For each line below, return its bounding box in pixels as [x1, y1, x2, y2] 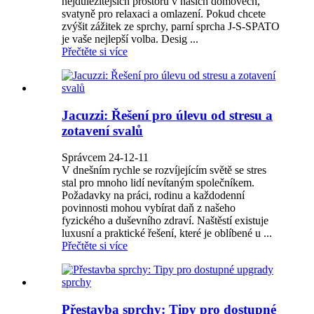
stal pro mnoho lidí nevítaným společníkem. [62, 177, 254, 189]
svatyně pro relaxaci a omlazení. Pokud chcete [62, 7, 266, 20]
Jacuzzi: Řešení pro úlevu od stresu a [62, 107, 273, 123]
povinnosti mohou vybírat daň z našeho [62, 202, 235, 214]
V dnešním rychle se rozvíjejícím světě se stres [62, 164, 266, 177]
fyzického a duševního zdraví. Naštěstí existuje [62, 214, 268, 227]
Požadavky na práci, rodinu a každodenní [62, 189, 245, 202]
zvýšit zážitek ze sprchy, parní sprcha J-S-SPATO [62, 20, 280, 32]
